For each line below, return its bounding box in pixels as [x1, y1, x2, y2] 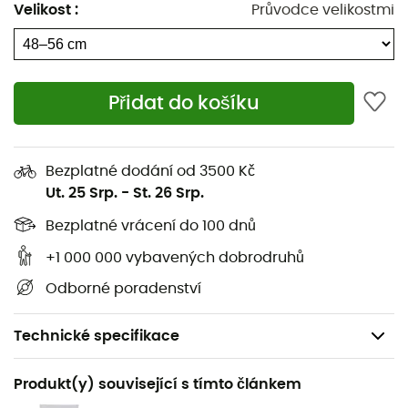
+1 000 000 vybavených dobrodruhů [46, 250, 304, 265]
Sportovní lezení [7, 388, 120, 403]
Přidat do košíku [108, 94, 260, 114]
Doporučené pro [7, 366, 123, 382]
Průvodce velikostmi [251, 3, 394, 17]
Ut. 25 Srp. [46, 185, 117, 200]
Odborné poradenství [46, 281, 201, 297]
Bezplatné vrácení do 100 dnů [46, 219, 256, 234]
